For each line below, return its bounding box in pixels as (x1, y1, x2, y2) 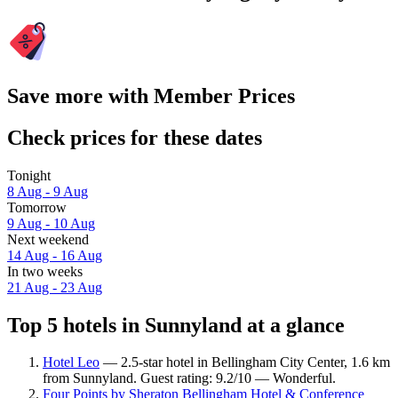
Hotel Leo (43, 354, 99, 370)
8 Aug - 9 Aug (7, 183, 88, 199)
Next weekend (7, 231, 89, 247)
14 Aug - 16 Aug (7, 247, 102, 263)
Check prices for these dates (7, 125, 262, 149)
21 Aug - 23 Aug (7, 279, 102, 295)
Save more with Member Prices (7, 84, 295, 107)
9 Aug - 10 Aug (7, 215, 95, 231)
